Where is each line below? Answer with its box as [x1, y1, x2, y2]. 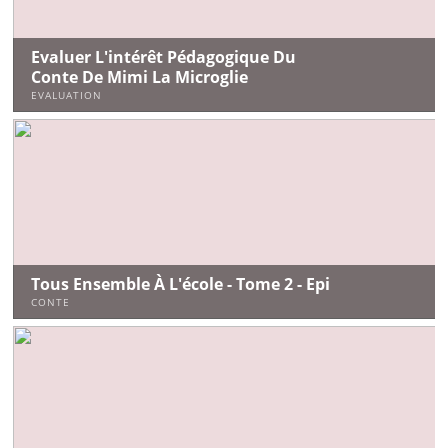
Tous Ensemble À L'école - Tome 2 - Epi [30, 273, 330, 295]
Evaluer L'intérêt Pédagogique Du [30, 46, 296, 68]
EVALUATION [30, 88, 102, 102]
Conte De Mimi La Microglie [30, 66, 248, 88]
